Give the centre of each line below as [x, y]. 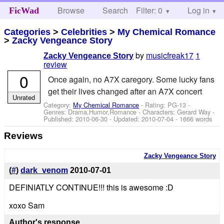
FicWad [24, 10]
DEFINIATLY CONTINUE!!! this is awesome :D [91, 187]
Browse [71, 10]
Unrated [24, 97]
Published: [60, 118]
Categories [27, 32]
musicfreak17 [170, 55]
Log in [198, 10]
